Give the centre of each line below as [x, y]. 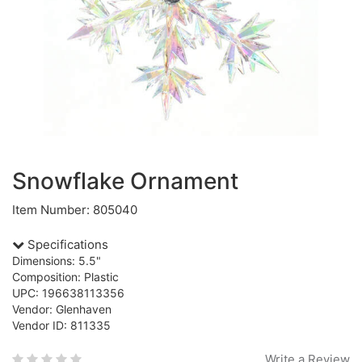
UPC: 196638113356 [68, 293]
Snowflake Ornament [125, 181]
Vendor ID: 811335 [61, 325]
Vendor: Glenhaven [62, 309]
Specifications [66, 244]
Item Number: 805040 [75, 210]
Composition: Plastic [65, 277]
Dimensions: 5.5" [57, 261]
